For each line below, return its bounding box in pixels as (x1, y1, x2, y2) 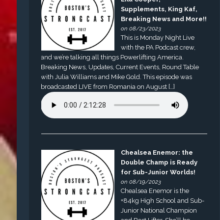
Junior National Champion (121, 207, 197, 215)
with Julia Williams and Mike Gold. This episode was (41, 73, 192, 81)
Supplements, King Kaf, (121, 5, 198, 13)
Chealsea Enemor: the (121, 149, 193, 157)
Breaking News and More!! (121, 15, 207, 23)
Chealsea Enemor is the (121, 187, 190, 195)
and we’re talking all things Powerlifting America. (41, 54, 184, 61)
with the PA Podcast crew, (121, 44, 196, 52)
